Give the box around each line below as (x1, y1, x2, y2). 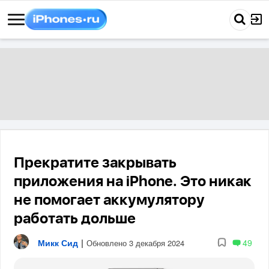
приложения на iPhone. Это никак (14, 175, 252, 189)
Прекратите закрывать (14, 156, 177, 171)
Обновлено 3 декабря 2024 (86, 237, 185, 249)
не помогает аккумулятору (14, 193, 205, 208)
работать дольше (14, 212, 136, 226)
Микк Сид (38, 236, 79, 249)
